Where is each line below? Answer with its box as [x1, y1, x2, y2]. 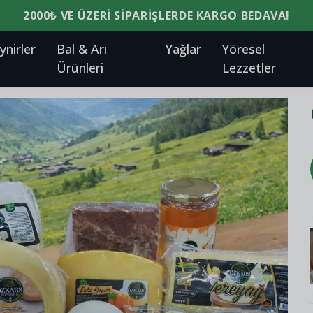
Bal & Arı [57, 41, 108, 57]
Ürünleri [57, 59, 104, 76]
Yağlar [166, 41, 202, 57]
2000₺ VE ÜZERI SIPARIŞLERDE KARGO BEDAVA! [22, 8, 291, 23]
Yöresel [222, 41, 265, 57]
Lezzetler [222, 59, 277, 76]
